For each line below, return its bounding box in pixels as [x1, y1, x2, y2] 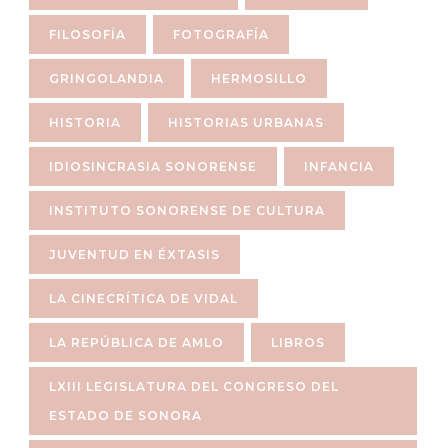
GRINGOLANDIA [49, 70, 164, 86]
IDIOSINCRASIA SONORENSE [49, 158, 257, 174]
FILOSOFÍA [49, 26, 126, 42]
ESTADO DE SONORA [49, 407, 202, 423]
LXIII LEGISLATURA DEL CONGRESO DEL [49, 378, 339, 394]
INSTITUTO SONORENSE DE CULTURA [49, 202, 325, 218]
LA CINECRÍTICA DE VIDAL [49, 290, 238, 306]
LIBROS [271, 334, 325, 350]
